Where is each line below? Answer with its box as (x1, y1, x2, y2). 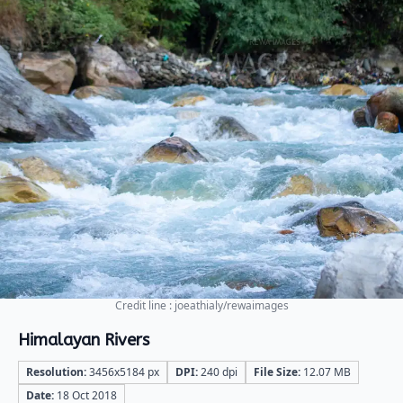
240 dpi (198, 364, 237, 380)
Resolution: (26, 364, 86, 380)
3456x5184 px (86, 364, 159, 380)
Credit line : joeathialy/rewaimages (114, 298, 289, 313)
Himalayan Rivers (18, 330, 149, 350)
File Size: (254, 364, 300, 380)
